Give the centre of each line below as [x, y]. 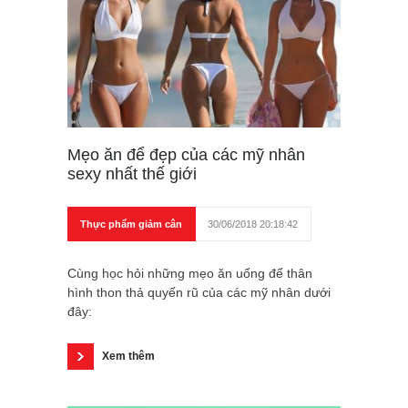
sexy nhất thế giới [132, 174]
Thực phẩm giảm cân [131, 224]
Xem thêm [128, 357]
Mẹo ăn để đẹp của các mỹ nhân [186, 155]
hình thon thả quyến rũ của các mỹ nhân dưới [199, 293]
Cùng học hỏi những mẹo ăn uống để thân [190, 274]
